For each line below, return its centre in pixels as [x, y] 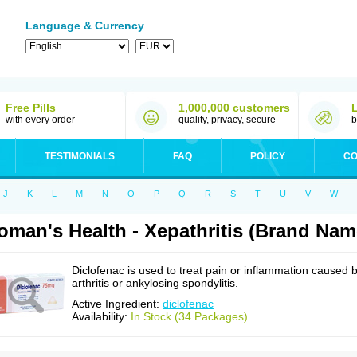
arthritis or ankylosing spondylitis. [155, 283]
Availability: [101, 316]
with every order [40, 120]
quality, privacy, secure [227, 120]
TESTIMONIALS [80, 156]
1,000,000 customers [234, 108]
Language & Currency [85, 25]
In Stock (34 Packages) [189, 316]
